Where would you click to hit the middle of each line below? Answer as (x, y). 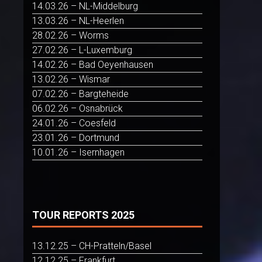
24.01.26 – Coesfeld (74, 123)
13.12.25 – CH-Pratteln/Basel (92, 246)
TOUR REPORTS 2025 (83, 215)
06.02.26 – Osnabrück (77, 109)
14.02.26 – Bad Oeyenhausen (93, 65)
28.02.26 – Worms (70, 36)
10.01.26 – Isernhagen (78, 153)
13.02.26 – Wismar (71, 80)
